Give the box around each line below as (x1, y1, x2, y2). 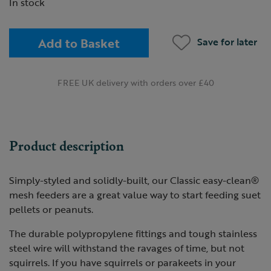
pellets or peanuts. (9, 202, 93, 217)
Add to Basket (38, 34, 120, 52)
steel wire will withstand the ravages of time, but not (9, 241, 244, 255)
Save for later (197, 34, 258, 49)
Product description (9, 135, 124, 155)
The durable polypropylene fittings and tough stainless (9, 226, 257, 241)
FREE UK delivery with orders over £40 (57, 76, 214, 89)
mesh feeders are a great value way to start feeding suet (9, 188, 261, 202)
